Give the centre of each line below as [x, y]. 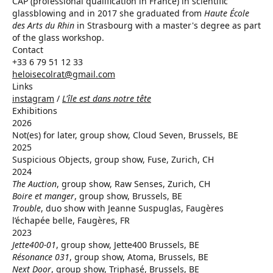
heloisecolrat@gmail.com [64, 74]
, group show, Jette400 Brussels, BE [128, 245]
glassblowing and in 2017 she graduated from [108, 13]
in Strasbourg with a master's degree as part [168, 25]
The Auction [34, 184]
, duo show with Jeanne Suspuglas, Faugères [132, 208]
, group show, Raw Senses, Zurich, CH [133, 184]
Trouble [27, 208]
